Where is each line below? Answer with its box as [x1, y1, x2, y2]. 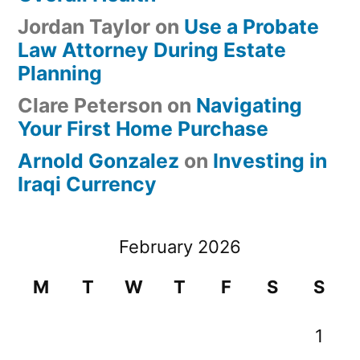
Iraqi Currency [18, 172, 157, 196]
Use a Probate [184, 14, 319, 39]
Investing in [213, 149, 327, 173]
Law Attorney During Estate [18, 38, 286, 62]
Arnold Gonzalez [18, 149, 179, 173]
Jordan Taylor [18, 14, 150, 39]
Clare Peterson [18, 93, 162, 117]
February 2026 [119, 236, 241, 257]
